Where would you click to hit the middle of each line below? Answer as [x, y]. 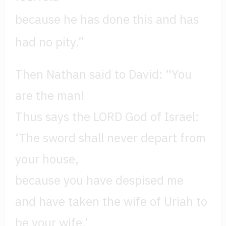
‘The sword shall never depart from [110, 137]
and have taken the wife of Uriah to [111, 201]
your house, [47, 159]
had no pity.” [50, 42]
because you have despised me [99, 180]
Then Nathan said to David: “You [103, 74]
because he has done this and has [107, 19]
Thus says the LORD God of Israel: [107, 116]
